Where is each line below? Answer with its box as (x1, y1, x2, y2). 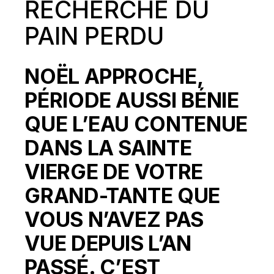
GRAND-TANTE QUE (24, 183, 220, 208)
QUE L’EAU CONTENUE (24, 111, 248, 136)
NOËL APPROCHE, (24, 64, 203, 89)
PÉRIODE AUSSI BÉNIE (24, 87, 239, 113)
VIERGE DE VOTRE (24, 159, 203, 184)
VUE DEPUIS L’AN (24, 231, 191, 256)
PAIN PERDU (24, 21, 165, 50)
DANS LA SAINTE (24, 135, 192, 160)
